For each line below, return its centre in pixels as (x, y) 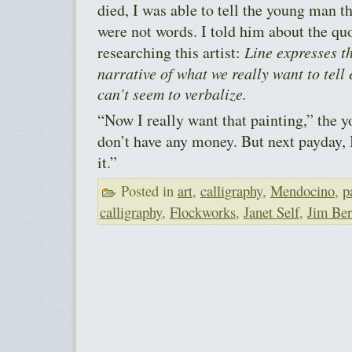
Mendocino (302, 190)
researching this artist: (169, 52)
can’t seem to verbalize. (172, 93)
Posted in (147, 190)
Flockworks (203, 211)
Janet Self (271, 211)
